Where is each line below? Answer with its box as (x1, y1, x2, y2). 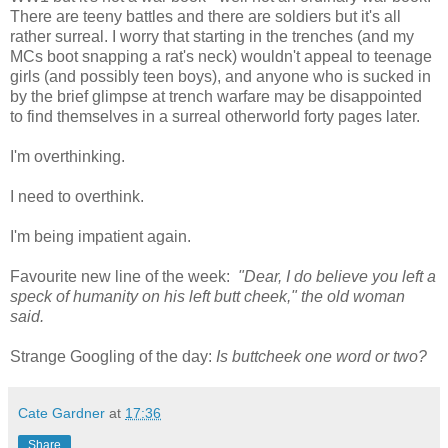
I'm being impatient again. (10, 227, 191, 245)
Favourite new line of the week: (10, 267, 238, 285)
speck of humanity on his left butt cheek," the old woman (10, 287, 405, 305)
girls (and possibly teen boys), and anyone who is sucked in (10, 67, 431, 85)
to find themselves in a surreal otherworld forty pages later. (10, 107, 420, 125)
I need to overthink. (10, 187, 144, 205)
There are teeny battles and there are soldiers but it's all (10, 7, 401, 25)
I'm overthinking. (10, 147, 125, 165)
